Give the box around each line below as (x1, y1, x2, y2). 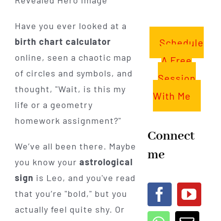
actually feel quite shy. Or (14, 203, 125, 215)
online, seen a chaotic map (14, 51, 132, 63)
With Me (152, 89, 191, 102)
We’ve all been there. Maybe (14, 140, 136, 151)
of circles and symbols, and (14, 67, 133, 78)
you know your (14, 156, 79, 167)
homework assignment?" (14, 114, 121, 126)
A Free (161, 54, 192, 66)
